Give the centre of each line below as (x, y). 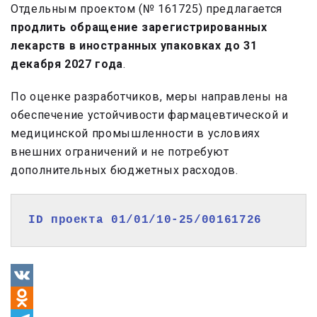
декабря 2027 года (67, 64)
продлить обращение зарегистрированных (139, 28)
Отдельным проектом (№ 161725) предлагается (146, 9)
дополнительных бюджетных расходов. (125, 171)
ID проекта (70, 220)
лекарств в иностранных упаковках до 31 (134, 46)
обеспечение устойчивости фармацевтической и (150, 115)
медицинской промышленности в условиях (136, 134)
